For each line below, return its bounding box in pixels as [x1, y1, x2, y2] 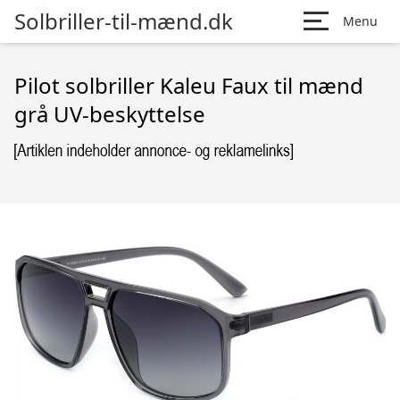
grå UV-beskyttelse [14, 99, 205, 129]
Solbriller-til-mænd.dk [14, 6, 233, 36]
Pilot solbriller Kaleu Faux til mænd [14, 71, 363, 100]
